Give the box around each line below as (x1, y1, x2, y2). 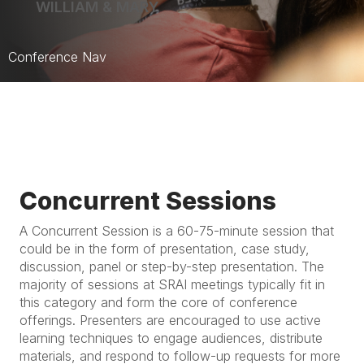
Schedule (273, 125, 333, 141)
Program (273, 158, 328, 174)
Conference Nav (8, 49, 106, 65)
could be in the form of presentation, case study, (19, 240, 310, 257)
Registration (273, 190, 351, 206)
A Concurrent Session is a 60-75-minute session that (19, 223, 334, 239)
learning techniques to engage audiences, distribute (19, 330, 323, 346)
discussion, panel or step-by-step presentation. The (19, 258, 324, 275)
